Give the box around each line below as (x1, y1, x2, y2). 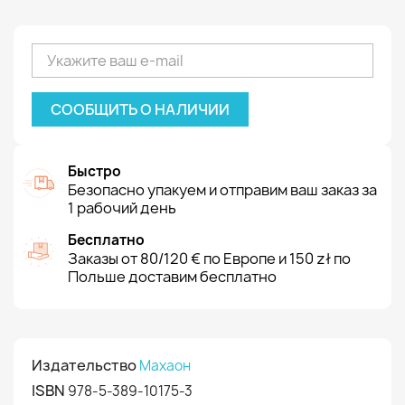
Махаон (139, 356, 191, 375)
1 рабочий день (68, 198, 176, 218)
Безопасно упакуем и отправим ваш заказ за (68, 180, 377, 200)
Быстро (68, 162, 121, 181)
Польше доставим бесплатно (68, 267, 277, 287)
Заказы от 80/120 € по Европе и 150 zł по (68, 249, 351, 268)
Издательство (32, 355, 137, 375)
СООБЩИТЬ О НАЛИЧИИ (51, 99, 230, 119)
